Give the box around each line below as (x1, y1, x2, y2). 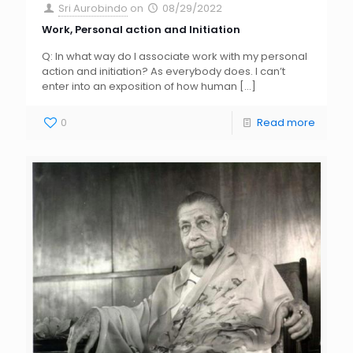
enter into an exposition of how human (42, 78, 237, 94)
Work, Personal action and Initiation (42, 21, 240, 37)
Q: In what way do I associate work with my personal (42, 48, 307, 64)
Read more (257, 114, 315, 130)
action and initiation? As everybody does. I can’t (42, 63, 285, 79)
